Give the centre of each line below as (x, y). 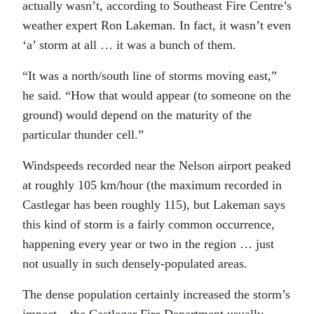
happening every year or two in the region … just (148, 244)
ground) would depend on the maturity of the (137, 115)
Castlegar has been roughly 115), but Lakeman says (154, 204)
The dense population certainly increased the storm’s (156, 294)
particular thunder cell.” (83, 134)
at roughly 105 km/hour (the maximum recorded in (152, 185)
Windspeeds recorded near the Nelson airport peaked (157, 165)
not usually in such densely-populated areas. (135, 263)
